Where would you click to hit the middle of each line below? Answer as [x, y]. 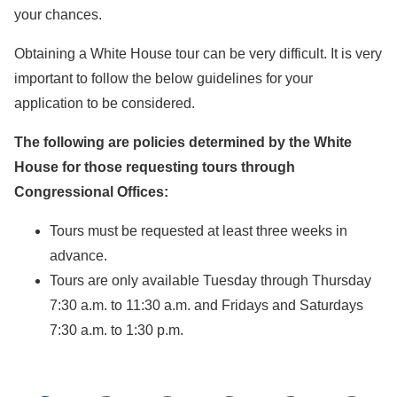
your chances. [58, 15]
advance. [78, 256]
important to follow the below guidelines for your [163, 78]
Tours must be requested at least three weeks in [198, 231]
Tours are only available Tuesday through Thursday [210, 280]
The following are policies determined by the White [183, 142]
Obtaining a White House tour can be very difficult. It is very [198, 54]
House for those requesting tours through [155, 167]
